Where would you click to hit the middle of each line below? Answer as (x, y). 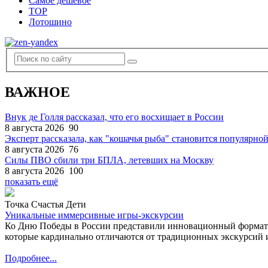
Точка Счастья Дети (45, 205)
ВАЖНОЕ (37, 92)
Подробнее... (31, 258)
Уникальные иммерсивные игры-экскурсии (94, 215)
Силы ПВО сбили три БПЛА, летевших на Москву (109, 160)
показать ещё (31, 182)
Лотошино (50, 22)
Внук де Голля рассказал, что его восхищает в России (114, 117)
